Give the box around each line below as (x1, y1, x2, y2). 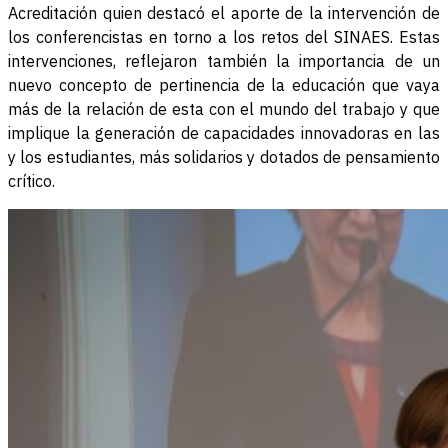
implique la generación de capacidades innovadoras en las (8, 123, 440, 144)
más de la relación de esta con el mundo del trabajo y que (8, 99, 440, 120)
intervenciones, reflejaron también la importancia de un (8, 51, 440, 72)
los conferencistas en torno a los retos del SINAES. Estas (8, 27, 440, 48)
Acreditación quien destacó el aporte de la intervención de (8, 3, 440, 24)
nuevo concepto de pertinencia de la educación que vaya (8, 75, 440, 96)
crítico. (8, 171, 55, 192)
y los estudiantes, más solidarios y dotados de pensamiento (8, 147, 440, 168)
